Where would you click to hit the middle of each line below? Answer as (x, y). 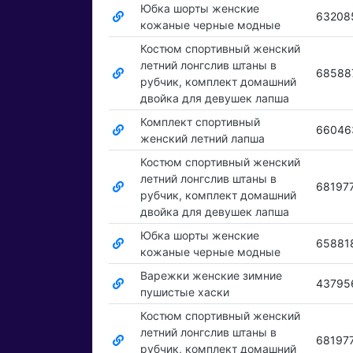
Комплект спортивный (200, 122)
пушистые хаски (184, 292)
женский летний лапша (202, 139)
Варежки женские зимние (211, 276)
